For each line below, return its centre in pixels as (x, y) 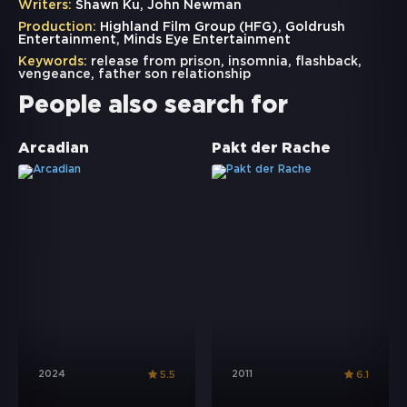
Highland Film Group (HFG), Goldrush (221, 28)
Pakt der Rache (271, 149)
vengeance (55, 75)
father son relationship (174, 75)
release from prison (156, 62)
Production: (57, 28)
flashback (327, 62)
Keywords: (53, 62)
